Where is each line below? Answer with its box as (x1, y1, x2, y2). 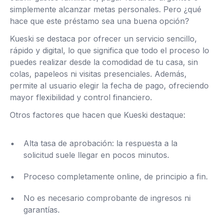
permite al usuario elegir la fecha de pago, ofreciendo (10, 81, 209, 90)
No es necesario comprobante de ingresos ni (23, 193, 191, 203)
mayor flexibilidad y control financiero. (10, 92, 152, 102)
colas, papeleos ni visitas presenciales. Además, (10, 69, 187, 79)
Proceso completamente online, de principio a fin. (23, 172, 208, 181)
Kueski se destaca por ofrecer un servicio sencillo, (10, 34, 197, 44)
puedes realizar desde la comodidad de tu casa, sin (10, 57, 198, 67)
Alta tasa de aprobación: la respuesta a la (23, 138, 177, 148)
